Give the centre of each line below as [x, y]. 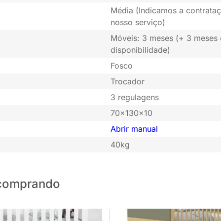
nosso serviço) [138, 22]
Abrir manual [134, 129]
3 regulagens [135, 97]
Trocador [128, 82]
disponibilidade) [140, 50]
